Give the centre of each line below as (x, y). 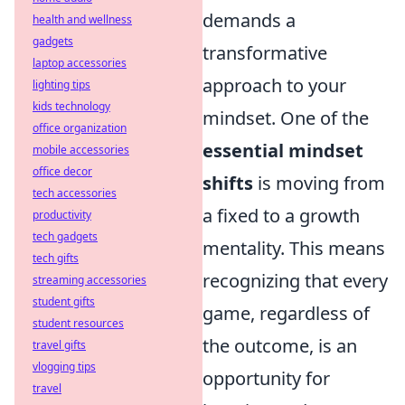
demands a (249, 21)
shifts (228, 184)
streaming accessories (89, 280)
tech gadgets (65, 236)
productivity (62, 215)
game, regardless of (286, 314)
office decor (62, 171)
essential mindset (283, 151)
